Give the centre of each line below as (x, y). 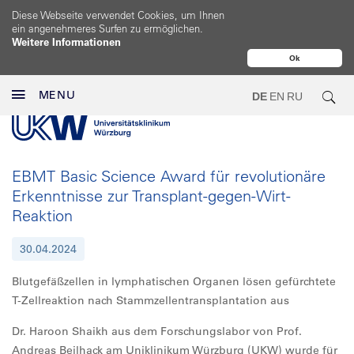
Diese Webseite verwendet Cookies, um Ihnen (118, 15)
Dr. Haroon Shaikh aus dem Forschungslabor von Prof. (157, 331)
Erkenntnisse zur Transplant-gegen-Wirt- (151, 196)
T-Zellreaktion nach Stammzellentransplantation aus (151, 300)
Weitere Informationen (66, 41)
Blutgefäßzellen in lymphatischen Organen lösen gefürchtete (174, 281)
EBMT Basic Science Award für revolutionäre (169, 176)
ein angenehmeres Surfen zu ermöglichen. (107, 28)
